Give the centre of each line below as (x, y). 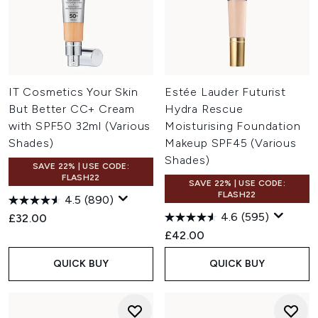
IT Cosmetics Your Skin (73, 92)
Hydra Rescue (204, 109)
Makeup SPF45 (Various (231, 143)
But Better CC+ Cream (72, 109)
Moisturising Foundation (233, 126)
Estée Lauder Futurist (225, 92)
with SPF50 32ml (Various (80, 126)
